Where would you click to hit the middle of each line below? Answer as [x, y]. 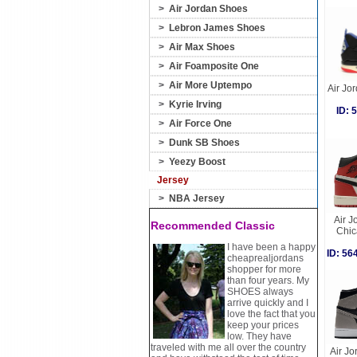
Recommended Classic [213, 226]
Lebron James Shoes [217, 28]
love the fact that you [271, 314]
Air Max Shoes [202, 47]
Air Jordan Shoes [208, 9]
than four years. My [268, 280]
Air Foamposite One [214, 66]
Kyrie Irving [195, 104]
